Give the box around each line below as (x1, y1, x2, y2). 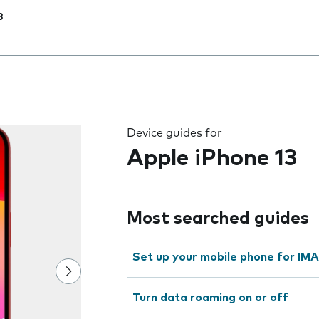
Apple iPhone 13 (127, 147, 297, 170)
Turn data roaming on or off (132, 292, 288, 303)
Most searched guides (127, 210, 309, 227)
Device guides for (127, 127, 222, 139)
